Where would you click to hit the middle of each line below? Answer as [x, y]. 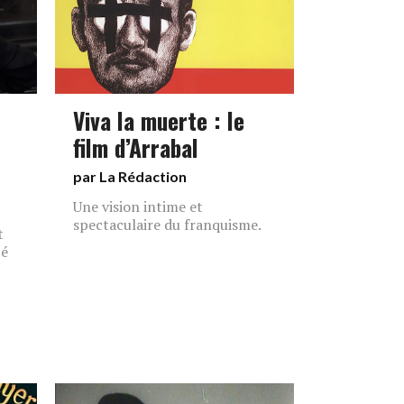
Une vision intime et [138, 207]
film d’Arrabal [136, 147]
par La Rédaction [130, 176]
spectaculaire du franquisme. [167, 225]
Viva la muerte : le [159, 120]
